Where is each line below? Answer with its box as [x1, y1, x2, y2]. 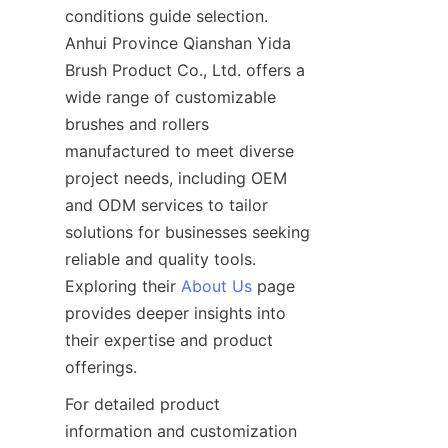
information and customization [65, 421, 297, 442]
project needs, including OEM [65, 168, 287, 189]
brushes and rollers [65, 114, 209, 135]
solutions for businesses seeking [65, 222, 310, 243]
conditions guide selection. [65, 6, 268, 27]
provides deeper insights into [65, 303, 286, 324]
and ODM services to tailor [65, 195, 268, 216]
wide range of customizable [65, 87, 276, 108]
